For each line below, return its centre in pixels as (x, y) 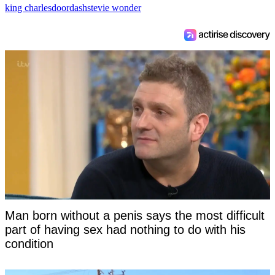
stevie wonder (114, 8)
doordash (69, 8)
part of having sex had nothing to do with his (125, 230)
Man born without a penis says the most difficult (135, 216)
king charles (28, 8)
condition (29, 244)
